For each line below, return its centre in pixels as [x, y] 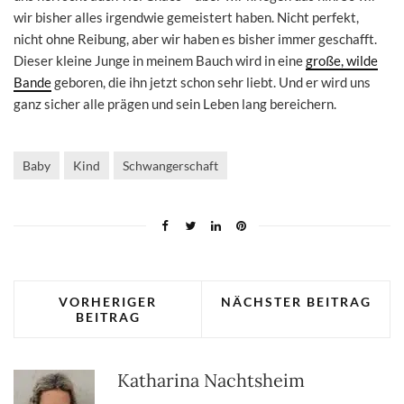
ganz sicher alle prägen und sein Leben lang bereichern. [175, 103]
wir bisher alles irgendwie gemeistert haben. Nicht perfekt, [186, 17]
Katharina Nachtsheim [211, 380]
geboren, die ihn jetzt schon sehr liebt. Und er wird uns [211, 82]
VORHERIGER [108, 301]
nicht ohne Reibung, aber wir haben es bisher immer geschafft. [195, 38]
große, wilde [342, 60]
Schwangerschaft [170, 165]
